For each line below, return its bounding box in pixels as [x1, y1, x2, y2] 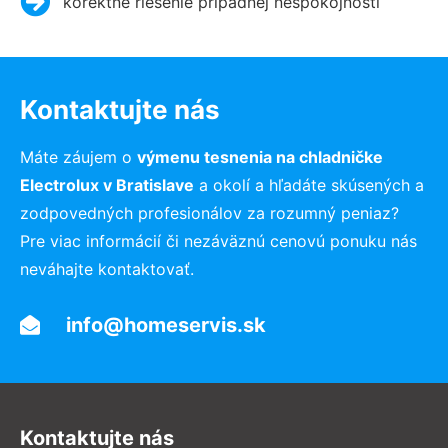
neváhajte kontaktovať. [20, 258, 194, 279]
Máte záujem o [20, 146, 137, 167]
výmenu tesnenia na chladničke [137, 146, 383, 167]
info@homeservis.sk [66, 312, 266, 337]
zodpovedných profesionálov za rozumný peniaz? [20, 202, 399, 223]
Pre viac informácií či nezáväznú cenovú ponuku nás [20, 230, 417, 251]
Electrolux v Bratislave [20, 174, 194, 195]
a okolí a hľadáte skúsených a [194, 174, 424, 195]
